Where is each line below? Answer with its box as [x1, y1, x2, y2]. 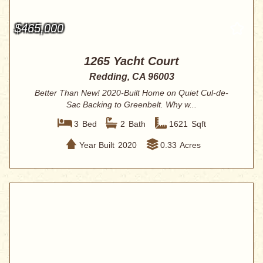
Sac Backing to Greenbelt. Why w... [66, 100, 197, 110]
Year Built [79, 140, 114, 150]
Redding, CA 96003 [89, 72, 174, 82]
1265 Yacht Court [84, 55, 179, 68]
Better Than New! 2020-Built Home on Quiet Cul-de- [35, 88, 228, 98]
